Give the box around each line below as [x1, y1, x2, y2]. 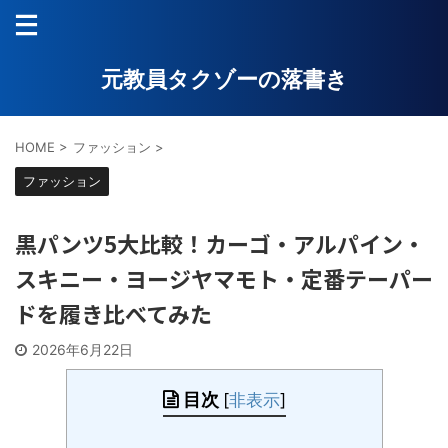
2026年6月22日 [32, 341, 133, 358]
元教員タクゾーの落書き [100, 66, 348, 92]
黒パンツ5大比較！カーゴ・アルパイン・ [15, 227, 425, 259]
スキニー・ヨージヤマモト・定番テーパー [15, 262, 433, 294]
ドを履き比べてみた [15, 297, 212, 329]
